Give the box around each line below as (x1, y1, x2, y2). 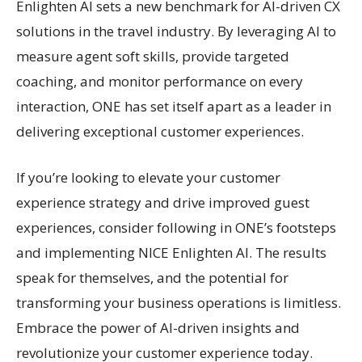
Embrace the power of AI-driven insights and (16, 318, 300, 337)
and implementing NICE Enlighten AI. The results (16, 243, 326, 262)
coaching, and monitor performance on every (16, 72, 303, 90)
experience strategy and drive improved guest (16, 193, 309, 212)
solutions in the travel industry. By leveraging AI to (16, 22, 336, 40)
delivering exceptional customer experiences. (16, 122, 304, 141)
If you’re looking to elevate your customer (16, 168, 280, 187)
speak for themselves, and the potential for (16, 268, 288, 287)
